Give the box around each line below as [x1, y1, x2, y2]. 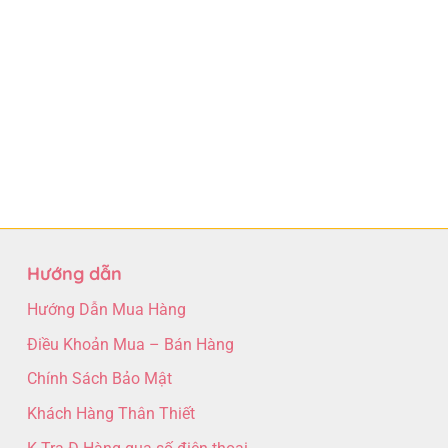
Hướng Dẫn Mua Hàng [27, 300, 187, 320]
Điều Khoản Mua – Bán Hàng [27, 334, 235, 354]
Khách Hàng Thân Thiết [27, 404, 196, 424]
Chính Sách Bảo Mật [27, 369, 173, 389]
